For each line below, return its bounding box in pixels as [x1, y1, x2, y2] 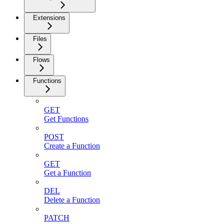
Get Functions [44, 114, 88, 123]
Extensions [33, 14, 65, 22]
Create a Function [44, 141, 100, 150]
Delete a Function [44, 195, 100, 204]
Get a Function [44, 168, 91, 177]
